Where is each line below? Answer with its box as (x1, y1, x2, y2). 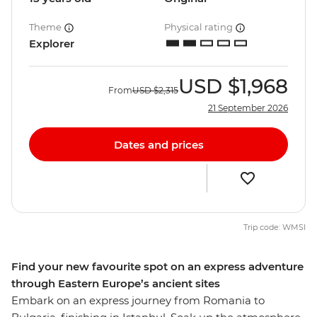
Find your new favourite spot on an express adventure (11, 260, 304, 274)
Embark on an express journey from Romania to (11, 294, 265, 308)
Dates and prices (113, 137, 204, 151)
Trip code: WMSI (243, 222, 306, 233)
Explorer (29, 37, 74, 51)
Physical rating (164, 21, 235, 33)
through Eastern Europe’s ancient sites (11, 277, 220, 291)
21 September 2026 (208, 103, 288, 114)
